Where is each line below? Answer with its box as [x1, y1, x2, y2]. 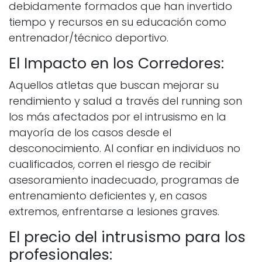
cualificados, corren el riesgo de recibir [9, 157, 211, 172]
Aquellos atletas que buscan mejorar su [9, 78, 219, 93]
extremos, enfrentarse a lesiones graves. [9, 204, 219, 219]
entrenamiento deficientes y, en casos [9, 188, 207, 204]
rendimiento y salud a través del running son [9, 94, 242, 109]
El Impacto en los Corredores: [9, 53, 224, 74]
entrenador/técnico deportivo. [9, 30, 168, 46]
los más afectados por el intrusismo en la [9, 109, 226, 125]
